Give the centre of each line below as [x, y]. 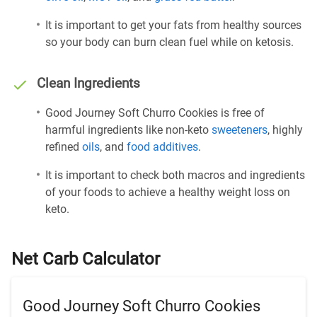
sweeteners [240, 130]
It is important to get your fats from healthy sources [173, 25]
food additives [162, 147]
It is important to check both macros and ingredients [175, 175]
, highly [285, 130]
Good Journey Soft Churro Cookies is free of [155, 113]
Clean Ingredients [88, 83]
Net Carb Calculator [86, 259]
